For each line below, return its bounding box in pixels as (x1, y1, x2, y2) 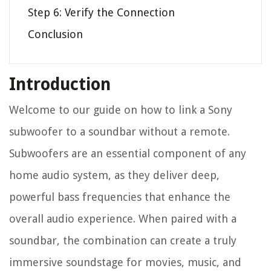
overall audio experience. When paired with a (9, 212, 237, 225)
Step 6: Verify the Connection (28, 5, 175, 19)
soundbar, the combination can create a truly (9, 233, 237, 247)
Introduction (9, 74, 111, 94)
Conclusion (28, 27, 83, 41)
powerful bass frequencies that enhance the (9, 190, 230, 203)
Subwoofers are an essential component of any (9, 146, 246, 160)
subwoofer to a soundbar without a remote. (9, 125, 230, 138)
